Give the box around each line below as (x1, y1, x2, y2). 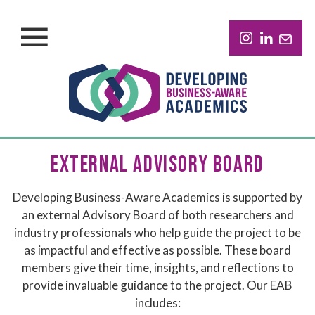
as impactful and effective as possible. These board (24, 243, 291, 257)
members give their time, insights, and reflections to (21, 260, 294, 275)
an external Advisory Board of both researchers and (21, 207, 294, 222)
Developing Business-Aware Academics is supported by (13, 190, 302, 205)
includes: (134, 295, 181, 310)
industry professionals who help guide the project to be (14, 225, 301, 240)
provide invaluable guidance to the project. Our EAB (22, 278, 292, 292)
